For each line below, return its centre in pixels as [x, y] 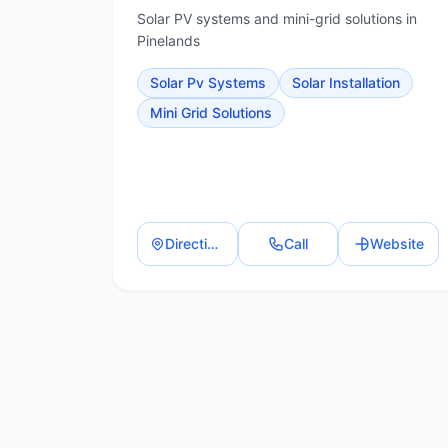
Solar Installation [346, 82]
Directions [212, 243]
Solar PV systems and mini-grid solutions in [277, 18]
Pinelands [168, 40]
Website [396, 243]
